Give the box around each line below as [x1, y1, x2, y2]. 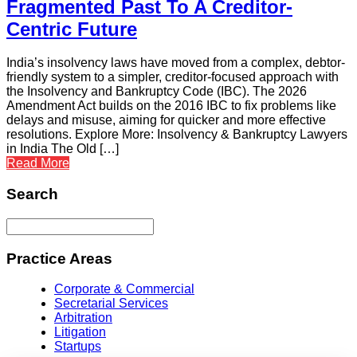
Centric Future [6, 18, 137, 40]
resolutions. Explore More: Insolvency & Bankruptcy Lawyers [6, 127, 347, 142]
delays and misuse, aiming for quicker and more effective [6, 113, 326, 127]
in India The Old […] [6, 142, 119, 156]
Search [6, 186, 58, 203]
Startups [54, 339, 101, 354]
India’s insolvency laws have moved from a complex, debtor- [6, 56, 345, 70]
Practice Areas [6, 249, 112, 267]
